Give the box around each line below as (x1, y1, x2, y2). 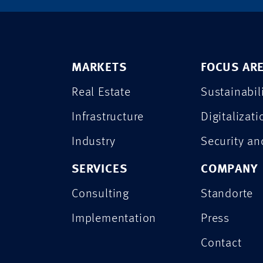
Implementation (72, 213, 157, 225)
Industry (72, 136, 116, 149)
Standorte (201, 188, 254, 201)
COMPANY (201, 163, 258, 176)
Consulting (72, 188, 129, 201)
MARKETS (72, 62, 127, 75)
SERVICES (72, 163, 127, 176)
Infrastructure (72, 111, 144, 124)
